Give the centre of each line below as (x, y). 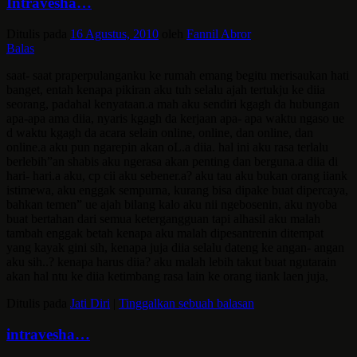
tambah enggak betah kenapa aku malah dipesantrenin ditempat (165, 233)
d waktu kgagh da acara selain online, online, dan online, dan (160, 132)
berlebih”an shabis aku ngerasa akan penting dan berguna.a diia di (172, 161)
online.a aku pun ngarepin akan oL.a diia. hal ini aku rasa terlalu (167, 147)
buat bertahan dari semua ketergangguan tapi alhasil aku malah (163, 218)
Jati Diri (90, 303)
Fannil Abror (219, 33)
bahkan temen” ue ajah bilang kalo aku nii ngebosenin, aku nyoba (172, 204)
